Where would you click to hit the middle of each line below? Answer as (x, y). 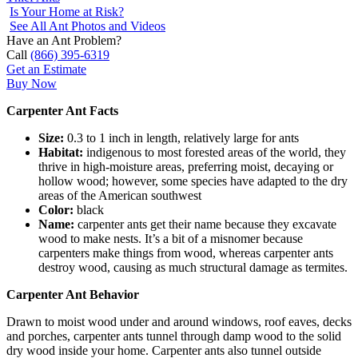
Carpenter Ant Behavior (73, 294)
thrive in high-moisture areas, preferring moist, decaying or (186, 166)
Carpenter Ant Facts (62, 110)
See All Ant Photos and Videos (88, 26)
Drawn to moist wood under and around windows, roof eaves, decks (179, 321)
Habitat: (61, 152)
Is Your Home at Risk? (67, 11)
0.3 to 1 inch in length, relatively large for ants (181, 137)
